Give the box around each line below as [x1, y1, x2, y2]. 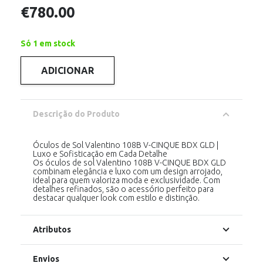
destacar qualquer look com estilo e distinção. [33, 193, 200, 203]
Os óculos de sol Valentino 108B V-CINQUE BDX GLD [33, 158, 226, 168]
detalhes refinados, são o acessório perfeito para [33, 184, 214, 194]
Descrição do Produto [33, 109, 120, 119]
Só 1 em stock [21, 39, 75, 49]
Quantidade [20, 69, 63, 79]
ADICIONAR [41, 65, 95, 76]
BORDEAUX [20, 122, 63, 132]
